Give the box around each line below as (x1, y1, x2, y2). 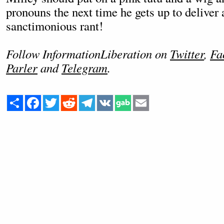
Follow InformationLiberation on (6, 45, 170, 62)
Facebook (41, 93, 71, 104)
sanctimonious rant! (6, 17, 103, 34)
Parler (6, 59, 37, 76)
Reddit (77, 93, 98, 104)
